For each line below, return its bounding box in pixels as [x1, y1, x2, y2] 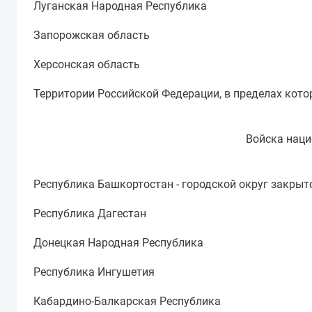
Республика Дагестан [33, 207, 146, 221]
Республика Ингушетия [33, 265, 155, 279]
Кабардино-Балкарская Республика [33, 295, 221, 309]
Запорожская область [33, 28, 150, 42]
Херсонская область [33, 57, 140, 71]
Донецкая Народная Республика [33, 236, 203, 250]
